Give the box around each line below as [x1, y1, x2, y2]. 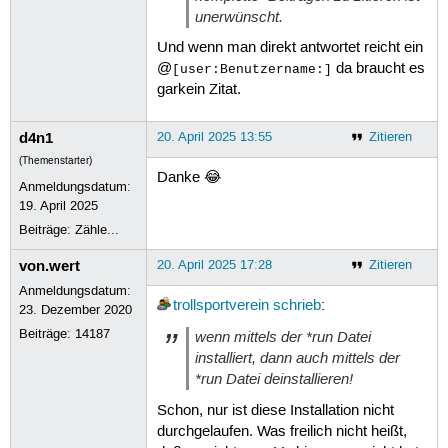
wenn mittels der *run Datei [194, 327, 371, 348]
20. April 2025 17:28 [156, 256, 272, 273]
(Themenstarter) [19, 154, 93, 167]
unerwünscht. [194, 6, 283, 27]
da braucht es [331, 59, 425, 78]
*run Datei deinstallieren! [194, 369, 353, 390]
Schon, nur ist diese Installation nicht [156, 401, 394, 420]
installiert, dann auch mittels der [194, 348, 400, 369]
